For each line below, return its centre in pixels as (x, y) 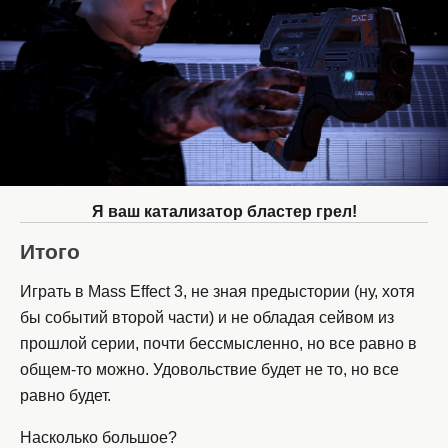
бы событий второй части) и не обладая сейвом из (207, 318)
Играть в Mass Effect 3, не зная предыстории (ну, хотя (217, 292)
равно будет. (65, 396)
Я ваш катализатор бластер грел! (224, 212)
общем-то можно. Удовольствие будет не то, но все (209, 370)
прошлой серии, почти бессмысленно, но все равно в (218, 344)
